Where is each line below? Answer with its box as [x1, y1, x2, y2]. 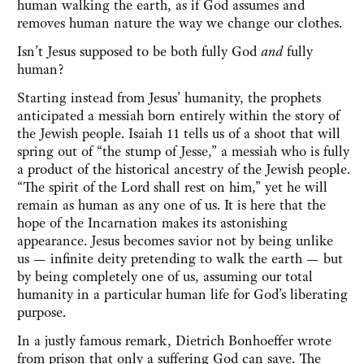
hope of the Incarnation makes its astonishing [17, 214, 288, 232]
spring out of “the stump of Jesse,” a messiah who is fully [17, 142, 349, 161]
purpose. [17, 303, 66, 322]
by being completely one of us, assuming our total [17, 267, 313, 286]
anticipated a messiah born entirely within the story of [17, 106, 340, 125]
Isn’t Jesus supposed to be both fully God [17, 42, 261, 61]
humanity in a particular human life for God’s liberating [17, 285, 348, 304]
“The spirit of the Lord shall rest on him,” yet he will [17, 178, 327, 197]
